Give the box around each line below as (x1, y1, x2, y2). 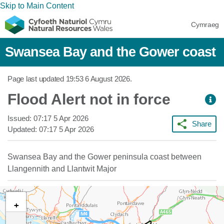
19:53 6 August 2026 (65, 74, 130, 83)
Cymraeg (191, 20, 219, 28)
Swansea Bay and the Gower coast (5, 44, 215, 59)
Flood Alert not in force (7, 91, 170, 107)
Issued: (7, 114, 33, 122)
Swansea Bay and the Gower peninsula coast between (7, 152, 201, 161)
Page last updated (7, 74, 66, 83)
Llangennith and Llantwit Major (7, 164, 116, 173)
